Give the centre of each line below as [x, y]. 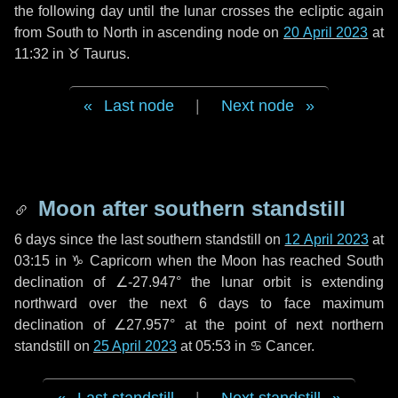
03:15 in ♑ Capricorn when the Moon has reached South [199, 261]
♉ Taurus [97, 54]
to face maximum [316, 303]
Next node [258, 106]
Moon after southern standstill [189, 208]
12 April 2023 [326, 239]
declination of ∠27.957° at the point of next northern [199, 325]
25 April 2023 [135, 346]
